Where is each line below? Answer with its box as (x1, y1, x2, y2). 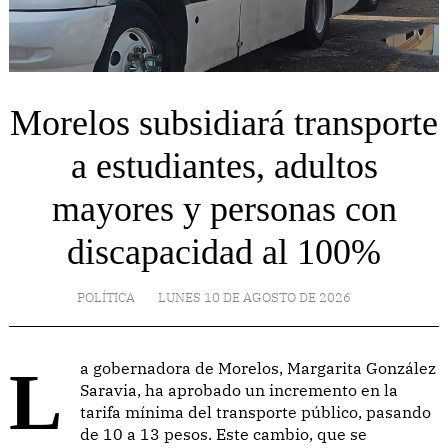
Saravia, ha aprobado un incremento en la (80, 379, 398, 400)
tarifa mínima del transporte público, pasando (80, 401, 431, 422)
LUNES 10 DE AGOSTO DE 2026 (158, 288, 351, 306)
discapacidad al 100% (67, 231, 381, 272)
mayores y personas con (51, 188, 397, 229)
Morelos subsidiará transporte (10, 102, 438, 143)
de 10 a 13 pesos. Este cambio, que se (80, 423, 367, 444)
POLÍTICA (77, 288, 135, 306)
